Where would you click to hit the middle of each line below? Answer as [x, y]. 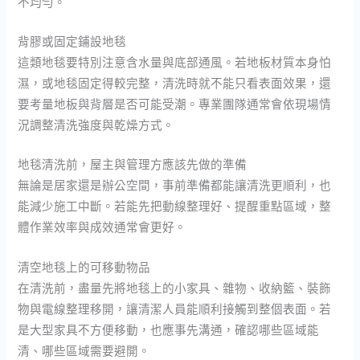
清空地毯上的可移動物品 [84, 266]
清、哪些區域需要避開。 [84, 350]
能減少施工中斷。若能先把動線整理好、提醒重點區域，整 [175, 206]
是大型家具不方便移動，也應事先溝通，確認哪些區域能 [169, 329]
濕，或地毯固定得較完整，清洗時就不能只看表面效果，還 [175, 83]
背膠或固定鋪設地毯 [72, 41]
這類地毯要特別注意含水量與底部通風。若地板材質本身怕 [175, 62]
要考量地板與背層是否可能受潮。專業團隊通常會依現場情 [175, 104]
